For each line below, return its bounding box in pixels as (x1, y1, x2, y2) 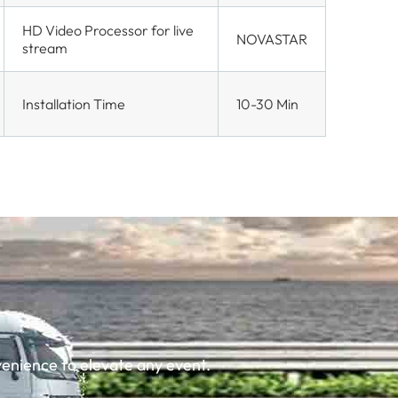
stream (22, 39, 68, 58)
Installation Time (22, 95, 126, 114)
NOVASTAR (236, 30, 308, 49)
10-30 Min (236, 95, 299, 114)
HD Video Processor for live (22, 21, 195, 40)
